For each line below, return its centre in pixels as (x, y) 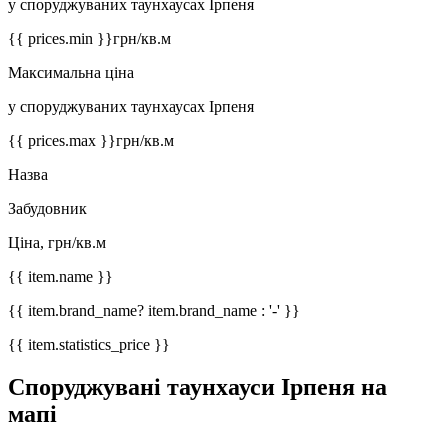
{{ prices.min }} (60, 39)
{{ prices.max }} (62, 141)
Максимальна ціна (71, 73)
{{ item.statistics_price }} (89, 345)
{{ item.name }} (60, 277)
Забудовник (47, 209)
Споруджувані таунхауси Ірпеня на (197, 387)
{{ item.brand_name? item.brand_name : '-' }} (154, 311)
